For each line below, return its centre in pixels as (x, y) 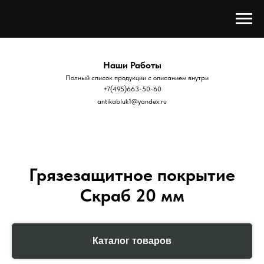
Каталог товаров (132, 241)
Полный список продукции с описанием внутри (137, 78)
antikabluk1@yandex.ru (132, 101)
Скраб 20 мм (132, 195)
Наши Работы (132, 65)
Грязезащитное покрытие (132, 174)
